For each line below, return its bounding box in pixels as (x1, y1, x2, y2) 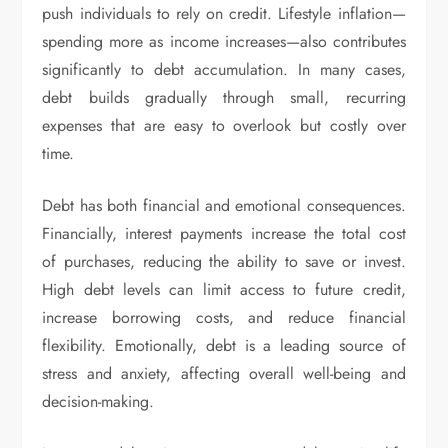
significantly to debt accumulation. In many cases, (42, 57, 406, 81)
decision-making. (42, 389, 155, 413)
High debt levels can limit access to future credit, (42, 277, 406, 301)
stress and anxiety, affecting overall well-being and (42, 361, 406, 385)
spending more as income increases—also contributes (42, 29, 406, 53)
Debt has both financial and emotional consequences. (42, 193, 406, 217)
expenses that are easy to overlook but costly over (42, 113, 406, 137)
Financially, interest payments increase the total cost (42, 221, 406, 245)
